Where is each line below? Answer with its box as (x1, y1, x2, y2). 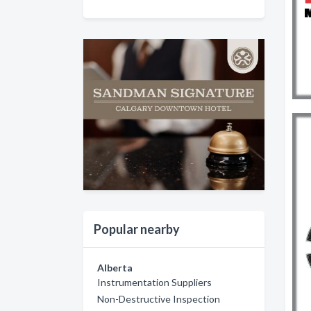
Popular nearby (94, 221, 180, 237)
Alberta (97, 261, 133, 274)
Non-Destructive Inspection (97, 292, 220, 305)
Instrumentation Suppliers (97, 276, 212, 288)
